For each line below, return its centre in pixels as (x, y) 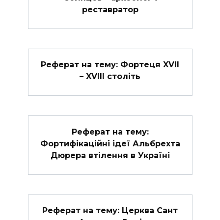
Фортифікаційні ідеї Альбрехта (110, 143)
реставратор (110, 9)
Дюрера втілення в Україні (110, 155)
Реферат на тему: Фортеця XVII (110, 64)
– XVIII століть (110, 76)
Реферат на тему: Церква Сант (110, 210)
